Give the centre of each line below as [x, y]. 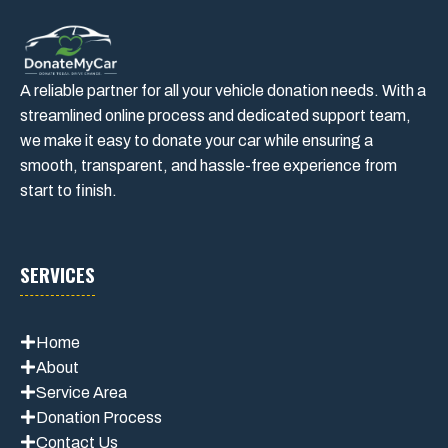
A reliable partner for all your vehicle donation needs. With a [223, 90]
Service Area [81, 392]
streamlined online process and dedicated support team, [215, 115]
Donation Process [99, 417]
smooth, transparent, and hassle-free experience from [208, 165]
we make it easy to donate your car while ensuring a [196, 140]
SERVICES [57, 273]
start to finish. [68, 190]
